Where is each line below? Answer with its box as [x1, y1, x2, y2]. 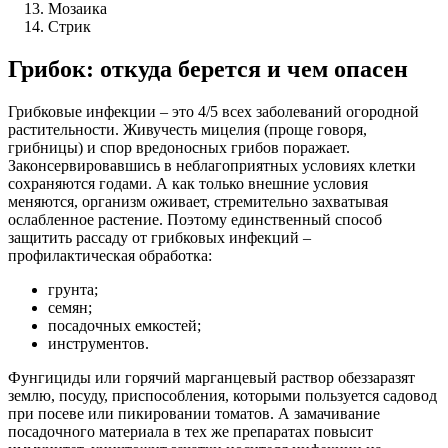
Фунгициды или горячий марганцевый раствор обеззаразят [8, 368, 415, 386]
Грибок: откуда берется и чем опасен [8, 55, 408, 82]
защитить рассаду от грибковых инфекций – [8, 228, 311, 246]
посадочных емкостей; [48, 316, 201, 334]
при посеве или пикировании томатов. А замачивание [8, 404, 380, 422]
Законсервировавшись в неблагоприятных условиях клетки [8, 156, 416, 174]
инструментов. [48, 334, 149, 352]
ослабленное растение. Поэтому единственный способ [8, 210, 382, 228]
